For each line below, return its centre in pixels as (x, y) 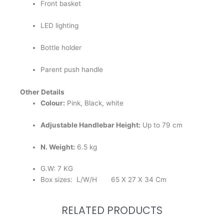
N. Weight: (58, 147)
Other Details (42, 92)
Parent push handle (72, 69)
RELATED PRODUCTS (112, 210)
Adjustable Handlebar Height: (91, 125)
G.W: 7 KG (57, 169)
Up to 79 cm (162, 125)
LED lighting (60, 26)
